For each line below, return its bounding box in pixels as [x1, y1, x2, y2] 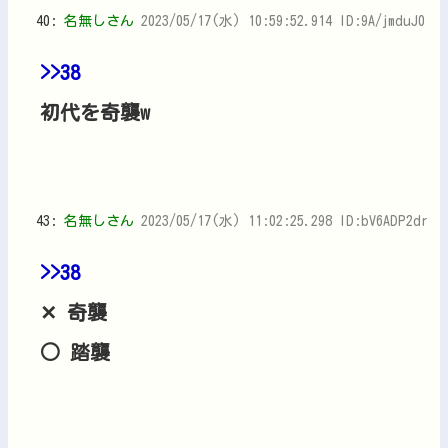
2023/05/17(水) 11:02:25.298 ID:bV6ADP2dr [141, 213, 428, 228]
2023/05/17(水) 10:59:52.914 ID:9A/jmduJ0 [141, 13, 425, 28]
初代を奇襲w [40, 101, 150, 122]
